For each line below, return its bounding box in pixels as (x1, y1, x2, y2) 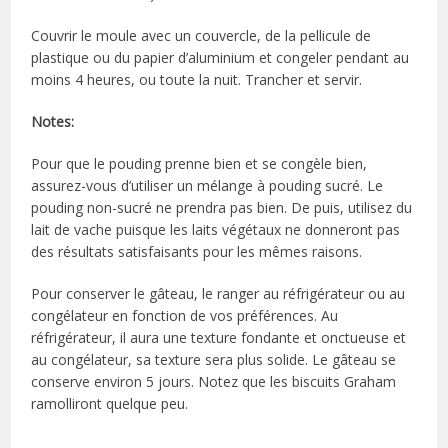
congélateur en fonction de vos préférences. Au (31, 305, 339, 325)
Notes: (31, 111, 75, 131)
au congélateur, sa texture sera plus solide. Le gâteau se (31, 349, 397, 369)
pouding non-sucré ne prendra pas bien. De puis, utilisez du (31, 197, 413, 217)
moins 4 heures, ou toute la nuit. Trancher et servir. (31, 69, 363, 89)
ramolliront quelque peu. (31, 393, 189, 413)
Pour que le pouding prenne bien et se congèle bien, (31, 153, 368, 173)
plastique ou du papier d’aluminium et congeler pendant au (31, 47, 410, 67)
